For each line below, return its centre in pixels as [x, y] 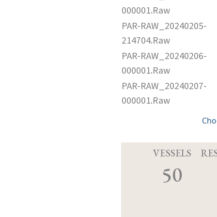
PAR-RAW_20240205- [164, 26]
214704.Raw [146, 40]
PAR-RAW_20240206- [164, 56]
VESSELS [172, 153]
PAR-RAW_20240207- [164, 86]
